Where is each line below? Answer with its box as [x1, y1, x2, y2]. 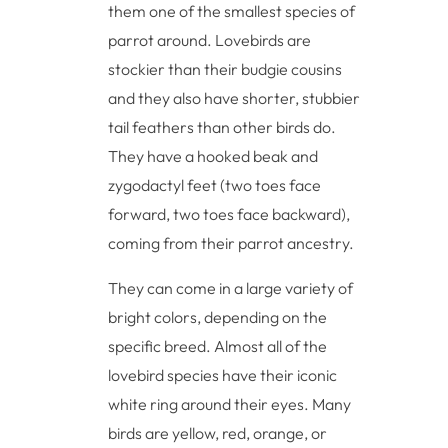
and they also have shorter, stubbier [108, 87, 361, 108]
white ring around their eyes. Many [108, 393, 352, 414]
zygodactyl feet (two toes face [108, 174, 322, 195]
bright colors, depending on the [108, 306, 328, 327]
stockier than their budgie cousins [108, 58, 343, 79]
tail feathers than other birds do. [108, 116, 337, 137]
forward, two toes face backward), [108, 203, 351, 224]
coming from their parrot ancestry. [108, 232, 355, 253]
